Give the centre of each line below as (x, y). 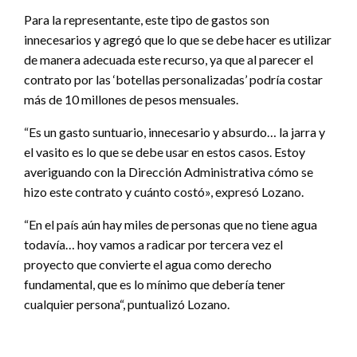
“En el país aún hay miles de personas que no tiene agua (171, 225)
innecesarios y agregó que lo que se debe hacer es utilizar (178, 40)
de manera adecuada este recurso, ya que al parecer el (169, 60)
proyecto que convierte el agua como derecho (148, 265)
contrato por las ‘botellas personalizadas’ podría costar (173, 80)
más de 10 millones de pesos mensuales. (131, 100)
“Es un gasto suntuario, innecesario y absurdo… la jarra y (175, 132)
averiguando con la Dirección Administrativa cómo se (169, 172)
